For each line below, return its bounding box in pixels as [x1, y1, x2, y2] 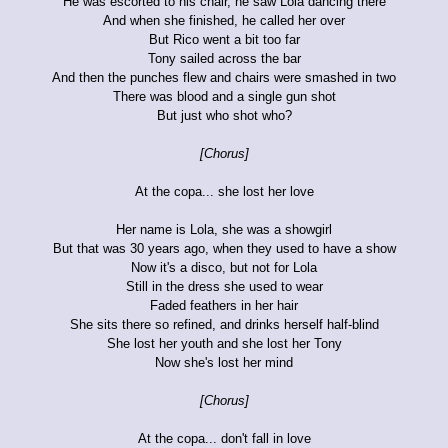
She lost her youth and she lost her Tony [106, 335, 342, 351]
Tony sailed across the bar [147, 50, 301, 66]
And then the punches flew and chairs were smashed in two [52, 69, 396, 85]
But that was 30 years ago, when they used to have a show [52, 240, 396, 256]
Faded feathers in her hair [150, 297, 298, 313]
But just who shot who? [156, 107, 292, 123]
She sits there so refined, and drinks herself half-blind [69, 316, 379, 332]
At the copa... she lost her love [134, 183, 314, 199]
